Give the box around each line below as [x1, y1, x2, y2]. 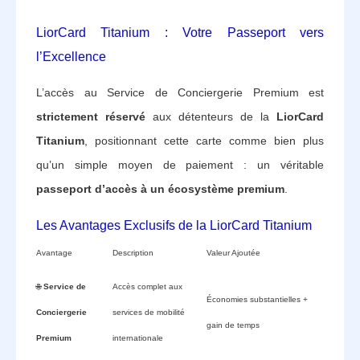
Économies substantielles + [207, 294, 308, 304]
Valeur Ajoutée [207, 247, 260, 257]
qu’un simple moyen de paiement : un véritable [36, 157, 324, 171]
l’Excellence [36, 49, 106, 63]
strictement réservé [36, 109, 145, 123]
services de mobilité [112, 307, 185, 317]
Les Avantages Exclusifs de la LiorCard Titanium [36, 218, 312, 232]
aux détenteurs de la [145, 109, 276, 123]
